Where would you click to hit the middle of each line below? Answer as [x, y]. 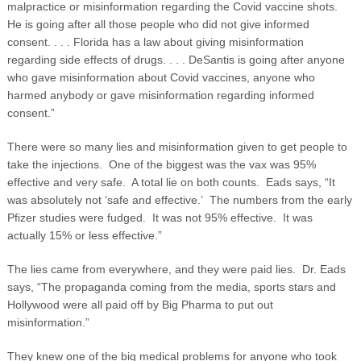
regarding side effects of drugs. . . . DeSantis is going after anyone [176, 60]
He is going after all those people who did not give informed [158, 25]
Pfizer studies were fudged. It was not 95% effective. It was [160, 218]
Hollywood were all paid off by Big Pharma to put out [140, 305]
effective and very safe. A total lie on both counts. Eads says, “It [171, 183]
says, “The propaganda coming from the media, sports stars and [171, 287]
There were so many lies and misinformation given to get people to [177, 147]
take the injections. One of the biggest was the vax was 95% [161, 165]
